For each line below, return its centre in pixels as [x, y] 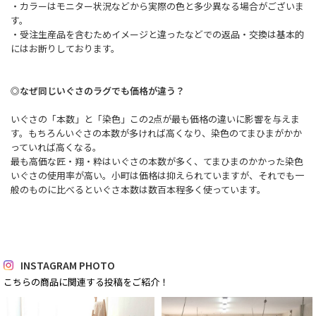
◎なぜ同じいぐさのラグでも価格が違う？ [98, 90]
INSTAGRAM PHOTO [68, 265]
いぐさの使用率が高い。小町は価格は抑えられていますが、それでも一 [157, 175]
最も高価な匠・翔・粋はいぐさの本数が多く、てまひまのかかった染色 [157, 161]
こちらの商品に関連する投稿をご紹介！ [86, 281]
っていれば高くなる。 [56, 147]
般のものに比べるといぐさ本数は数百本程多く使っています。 [138, 189]
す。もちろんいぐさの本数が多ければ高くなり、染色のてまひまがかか [156, 133]
